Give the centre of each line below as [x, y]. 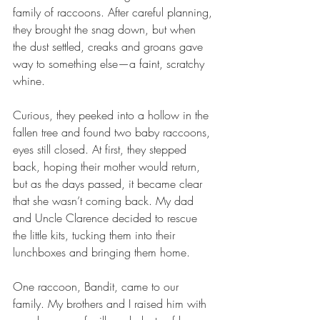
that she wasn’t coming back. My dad [105, 201]
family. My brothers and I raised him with [111, 304]
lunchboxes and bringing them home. [101, 252]
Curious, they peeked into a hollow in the [112, 115]
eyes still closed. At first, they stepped [101, 149]
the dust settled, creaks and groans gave [110, 46]
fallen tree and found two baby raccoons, [113, 132]
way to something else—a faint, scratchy [110, 64]
